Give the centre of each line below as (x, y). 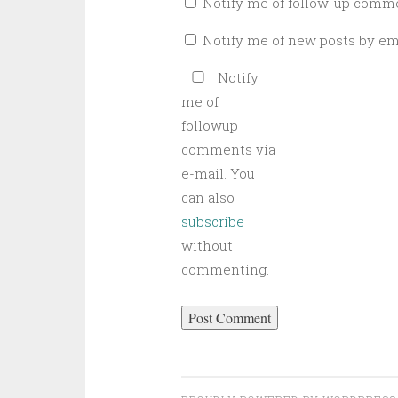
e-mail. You (218, 173)
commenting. (225, 269)
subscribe (212, 221)
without (207, 245)
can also (207, 197)
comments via (228, 149)
